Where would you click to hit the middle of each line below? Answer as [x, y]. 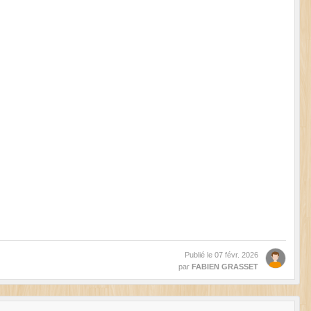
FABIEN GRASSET [225, 266]
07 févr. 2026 [236, 254]
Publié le [200, 254]
